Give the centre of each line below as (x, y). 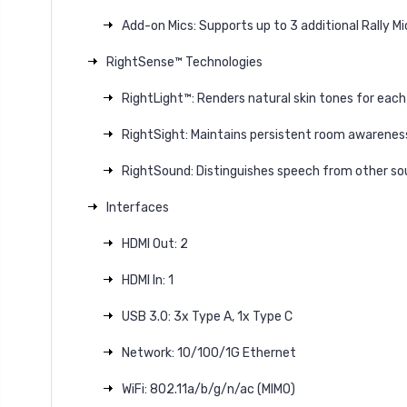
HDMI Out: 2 (154, 243)
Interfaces (138, 207)
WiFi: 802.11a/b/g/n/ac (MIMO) (208, 389)
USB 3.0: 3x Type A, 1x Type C (207, 316)
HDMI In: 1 (147, 280)
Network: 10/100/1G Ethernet (208, 352)
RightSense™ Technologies (184, 62)
